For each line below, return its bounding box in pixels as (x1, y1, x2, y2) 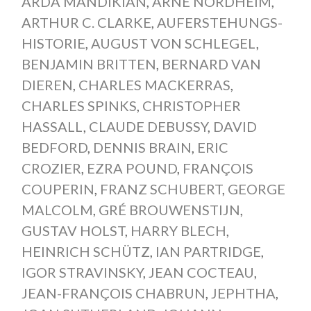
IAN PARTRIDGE (155, 242, 261, 260)
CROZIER (21, 159, 81, 176)
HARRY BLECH (130, 221, 226, 239)
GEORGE (227, 180, 285, 197)
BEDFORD (21, 138, 87, 155)
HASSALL (21, 117, 83, 135)
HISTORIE (21, 34, 85, 51)
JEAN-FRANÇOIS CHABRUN (21, 284, 205, 301)
